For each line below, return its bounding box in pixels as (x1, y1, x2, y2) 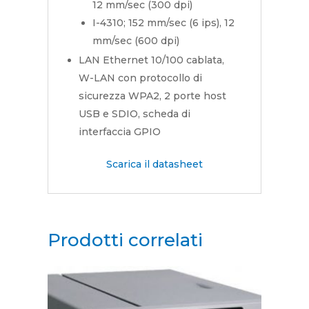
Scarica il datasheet (106, 158, 203, 171)
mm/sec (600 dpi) (92, 34, 179, 48)
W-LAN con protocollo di (78, 72, 202, 85)
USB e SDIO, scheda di (78, 108, 190, 121)
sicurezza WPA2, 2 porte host (78, 90, 226, 103)
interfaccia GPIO (78, 126, 161, 139)
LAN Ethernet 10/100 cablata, (78, 54, 224, 67)
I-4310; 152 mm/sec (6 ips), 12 (92, 17, 235, 30)
